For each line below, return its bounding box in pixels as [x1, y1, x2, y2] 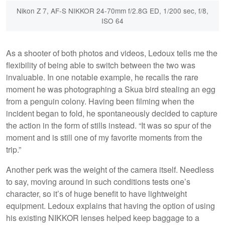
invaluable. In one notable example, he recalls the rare [6, 71, 198, 83]
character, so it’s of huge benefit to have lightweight [6, 187, 187, 199]
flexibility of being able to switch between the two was [6, 59, 195, 71]
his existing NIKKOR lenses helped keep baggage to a [6, 211, 199, 223]
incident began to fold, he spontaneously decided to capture [6, 107, 217, 119]
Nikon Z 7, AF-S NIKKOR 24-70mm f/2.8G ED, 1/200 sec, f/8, [17, 6, 208, 16]
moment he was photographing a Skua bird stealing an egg [6, 83, 215, 95]
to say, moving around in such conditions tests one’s [6, 175, 190, 187]
